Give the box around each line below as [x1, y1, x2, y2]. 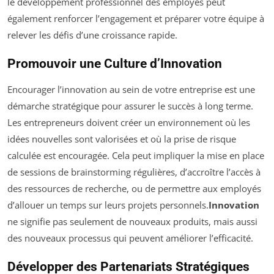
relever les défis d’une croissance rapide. [7, 29, 177, 41]
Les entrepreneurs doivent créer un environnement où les [7, 116, 250, 128]
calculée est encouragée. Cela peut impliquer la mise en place [7, 149, 264, 161]
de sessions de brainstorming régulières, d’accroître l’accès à [7, 166, 261, 178]
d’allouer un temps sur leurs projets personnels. [7, 199, 209, 211]
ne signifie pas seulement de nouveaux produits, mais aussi [7, 215, 257, 228]
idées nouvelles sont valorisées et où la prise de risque [7, 133, 236, 145]
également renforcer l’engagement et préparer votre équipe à [7, 12, 264, 24]
